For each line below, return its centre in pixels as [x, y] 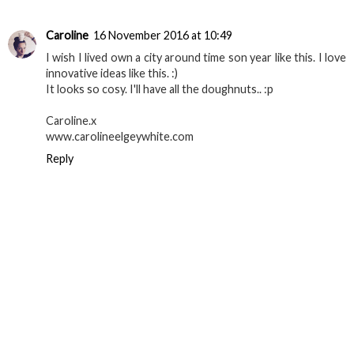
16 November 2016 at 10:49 [163, 36]
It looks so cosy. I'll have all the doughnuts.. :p [160, 89]
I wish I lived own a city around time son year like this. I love [196, 58]
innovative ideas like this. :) [112, 73]
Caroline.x [71, 121]
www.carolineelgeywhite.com [120, 137]
